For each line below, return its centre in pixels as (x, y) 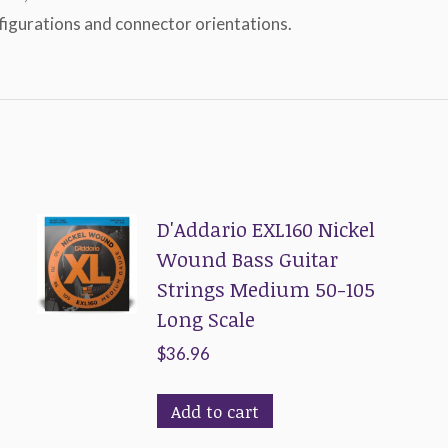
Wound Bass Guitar (247, 259)
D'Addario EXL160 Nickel (265, 229)
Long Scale (205, 319)
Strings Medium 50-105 (265, 289)
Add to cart (214, 411)
